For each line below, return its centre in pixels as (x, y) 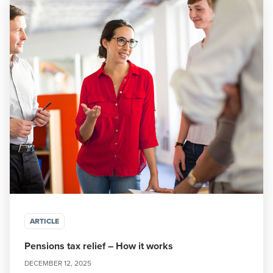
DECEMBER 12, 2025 (58, 263)
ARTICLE (44, 221)
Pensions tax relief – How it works (99, 246)
